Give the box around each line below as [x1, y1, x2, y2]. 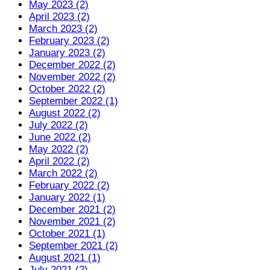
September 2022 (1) [29, 95, 118, 107]
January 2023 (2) [29, 47, 105, 59]
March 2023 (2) [29, 23, 98, 35]
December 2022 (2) [29, 59, 116, 71]
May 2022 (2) [29, 143, 89, 155]
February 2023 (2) [29, 35, 110, 47]
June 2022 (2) [29, 131, 91, 143]
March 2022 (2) [29, 168, 98, 180]
